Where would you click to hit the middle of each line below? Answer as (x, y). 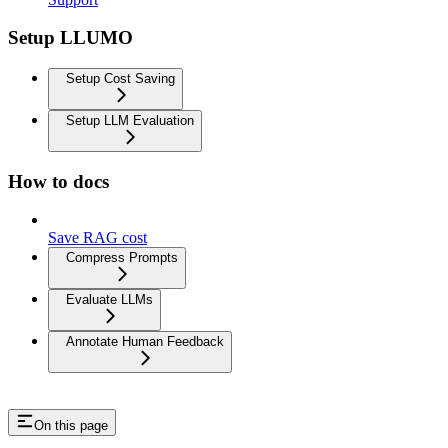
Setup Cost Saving (120, 78)
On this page (71, 426)
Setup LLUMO (70, 38)
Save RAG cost (97, 238)
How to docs (58, 181)
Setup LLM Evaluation (130, 120)
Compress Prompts (122, 258)
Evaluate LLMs (109, 300)
